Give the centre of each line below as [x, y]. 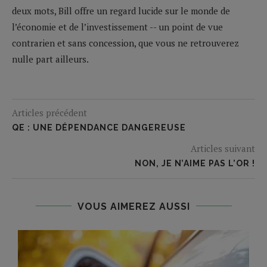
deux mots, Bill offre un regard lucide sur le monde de [121, 10]
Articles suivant [223, 148]
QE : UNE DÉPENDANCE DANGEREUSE [99, 127]
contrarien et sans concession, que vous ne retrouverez [125, 43]
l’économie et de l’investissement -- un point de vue [117, 27]
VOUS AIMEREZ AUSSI [133, 206]
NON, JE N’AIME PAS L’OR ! [195, 163]
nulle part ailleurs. [50, 59]
